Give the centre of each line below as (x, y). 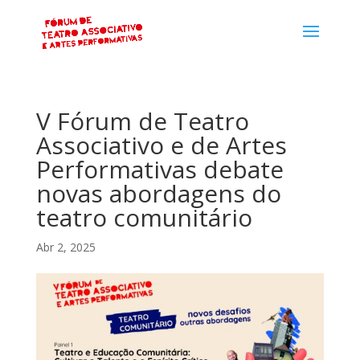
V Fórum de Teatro (142, 121)
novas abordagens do (158, 193)
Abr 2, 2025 (65, 247)
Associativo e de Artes (161, 145)
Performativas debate (160, 169)
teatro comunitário (144, 217)
